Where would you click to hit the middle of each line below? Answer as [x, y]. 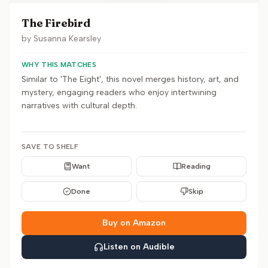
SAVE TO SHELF [50, 147]
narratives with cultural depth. [79, 106]
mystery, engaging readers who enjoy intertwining [119, 92]
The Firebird [56, 23]
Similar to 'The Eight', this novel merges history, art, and [130, 79]
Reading [196, 166]
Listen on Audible [139, 247]
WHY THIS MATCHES [59, 65]
